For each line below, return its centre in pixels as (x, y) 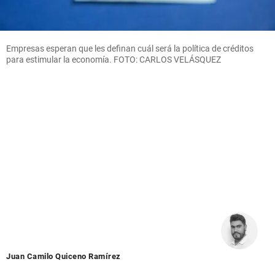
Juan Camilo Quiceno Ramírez (64, 256)
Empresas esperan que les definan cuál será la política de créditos (130, 48)
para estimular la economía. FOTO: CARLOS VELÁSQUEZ (114, 59)
